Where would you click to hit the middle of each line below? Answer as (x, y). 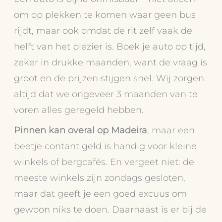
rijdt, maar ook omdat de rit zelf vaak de (103, 30)
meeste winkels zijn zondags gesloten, (100, 177)
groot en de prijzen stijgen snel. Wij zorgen (109, 78)
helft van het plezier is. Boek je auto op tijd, (110, 46)
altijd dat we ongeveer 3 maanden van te (106, 94)
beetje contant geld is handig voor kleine (106, 146)
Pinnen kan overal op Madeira (81, 130)
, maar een (171, 130)
